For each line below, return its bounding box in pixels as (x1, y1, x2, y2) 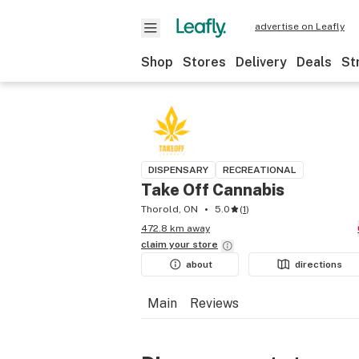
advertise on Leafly (255, 21, 345, 32)
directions (295, 259, 343, 270)
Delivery (236, 54, 287, 70)
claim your (141, 239, 192, 250)
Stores (183, 54, 226, 70)
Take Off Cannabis (141, 180, 284, 200)
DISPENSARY (148, 164, 208, 175)
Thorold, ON (141, 204, 198, 215)
